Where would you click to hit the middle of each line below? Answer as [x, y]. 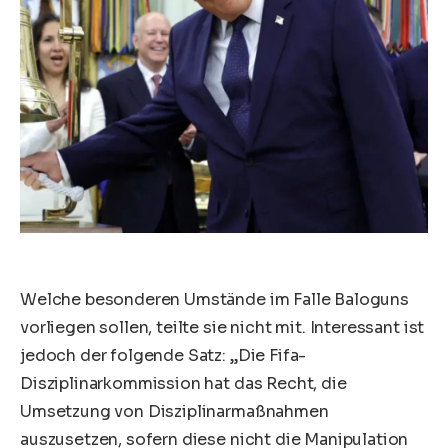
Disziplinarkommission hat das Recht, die [183, 384]
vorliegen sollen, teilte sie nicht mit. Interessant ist [222, 328]
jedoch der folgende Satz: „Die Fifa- [163, 356]
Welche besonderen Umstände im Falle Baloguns [214, 300]
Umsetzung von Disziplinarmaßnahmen [174, 412]
